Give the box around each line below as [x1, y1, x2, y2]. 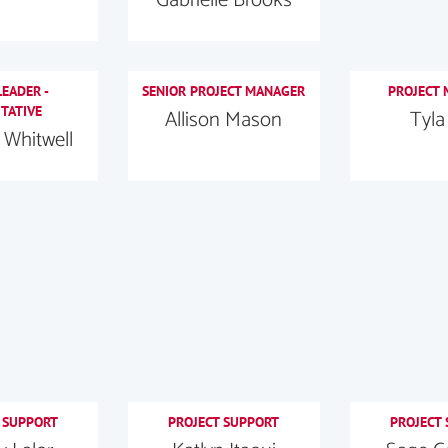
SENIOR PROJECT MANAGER [142, 81, 306, 100]
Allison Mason [165, 102, 283, 137]
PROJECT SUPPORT [168, 412, 280, 431]
